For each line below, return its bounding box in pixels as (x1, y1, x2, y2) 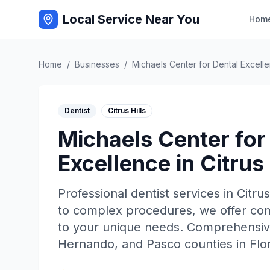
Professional (58, 186, 131, 201)
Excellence (58, 150, 171, 177)
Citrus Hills (108, 106, 146, 115)
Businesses (75, 59, 119, 69)
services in (169, 186, 237, 201)
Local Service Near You (63, 12, 199, 27)
